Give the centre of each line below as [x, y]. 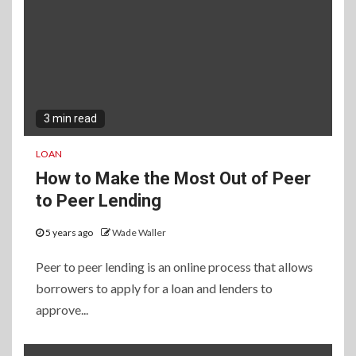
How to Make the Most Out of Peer [173, 179]
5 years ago [69, 233]
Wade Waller [139, 233]
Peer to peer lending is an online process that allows [174, 267]
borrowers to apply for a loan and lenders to [154, 288]
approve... [62, 310]
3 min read [70, 119]
